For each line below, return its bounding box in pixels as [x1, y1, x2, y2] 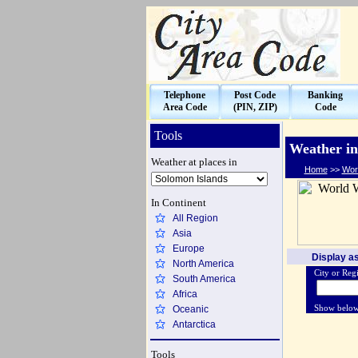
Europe [172, 243, 205, 254]
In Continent [150, 197, 206, 209]
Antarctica [172, 319, 216, 330]
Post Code [232, 89, 278, 101]
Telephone [159, 89, 210, 101]
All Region [172, 213, 218, 224]
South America [172, 273, 236, 284]
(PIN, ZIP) [228, 101, 282, 113]
